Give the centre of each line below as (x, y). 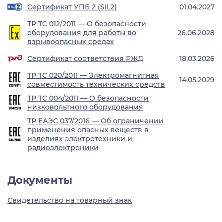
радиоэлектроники (63, 148)
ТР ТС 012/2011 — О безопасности (87, 24)
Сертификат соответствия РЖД (85, 59)
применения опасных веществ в (88, 130)
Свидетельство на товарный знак (70, 200)
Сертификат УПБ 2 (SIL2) (72, 7)
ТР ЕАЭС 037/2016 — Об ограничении (95, 121)
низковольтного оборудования (85, 107)
